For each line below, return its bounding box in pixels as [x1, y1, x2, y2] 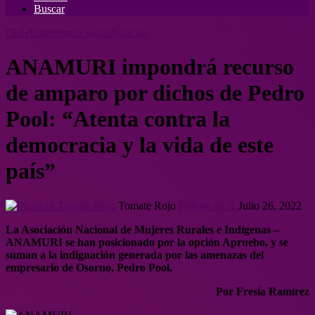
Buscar [34, 3, 65, 15]
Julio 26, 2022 [238, 199, 302, 212]
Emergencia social [30, 27, 110, 39]
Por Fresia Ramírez [216, 285, 309, 297]
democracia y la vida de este [6, 132, 274, 158]
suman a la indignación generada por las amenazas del [6, 248, 264, 261]
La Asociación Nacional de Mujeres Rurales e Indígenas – [6, 223, 279, 236]
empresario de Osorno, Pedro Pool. [6, 261, 172, 274]
